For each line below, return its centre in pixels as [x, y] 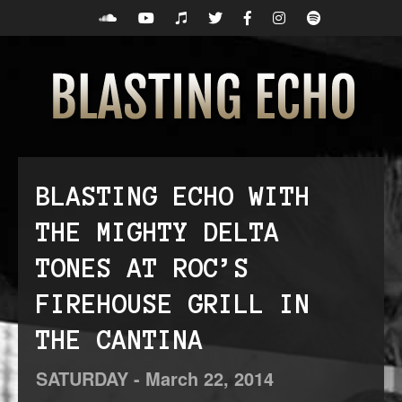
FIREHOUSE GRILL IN [173, 304]
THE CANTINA [120, 340]
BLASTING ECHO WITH [173, 197]
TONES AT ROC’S [143, 268]
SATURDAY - [91, 378]
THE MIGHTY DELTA [158, 232]
